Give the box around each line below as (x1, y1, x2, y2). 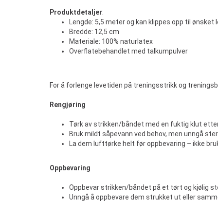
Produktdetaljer (50, 8, 102, 16)
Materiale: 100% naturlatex (69, 37, 153, 45)
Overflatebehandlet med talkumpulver (69, 47, 188, 55)
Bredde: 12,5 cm (69, 28, 119, 36)
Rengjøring (50, 101, 86, 109)
